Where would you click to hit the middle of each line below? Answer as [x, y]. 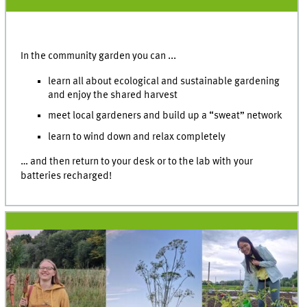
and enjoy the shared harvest [113, 95]
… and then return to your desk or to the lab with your [137, 161]
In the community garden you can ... [99, 57]
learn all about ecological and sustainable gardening [164, 81]
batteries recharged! [66, 176]
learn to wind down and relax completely [137, 137]
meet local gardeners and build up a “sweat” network [165, 116]
